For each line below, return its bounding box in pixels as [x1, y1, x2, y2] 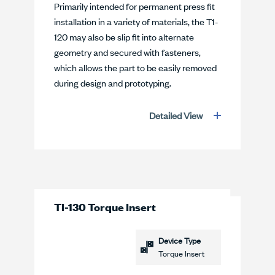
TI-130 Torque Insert [54, 199, 156, 214]
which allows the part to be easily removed [54, 61, 217, 74]
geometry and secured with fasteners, [54, 45, 201, 58]
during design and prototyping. [54, 76, 173, 89]
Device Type [158, 234, 201, 246]
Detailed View [149, 109, 204, 122]
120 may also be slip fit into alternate [54, 30, 194, 43]
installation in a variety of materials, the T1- [54, 15, 219, 28]
